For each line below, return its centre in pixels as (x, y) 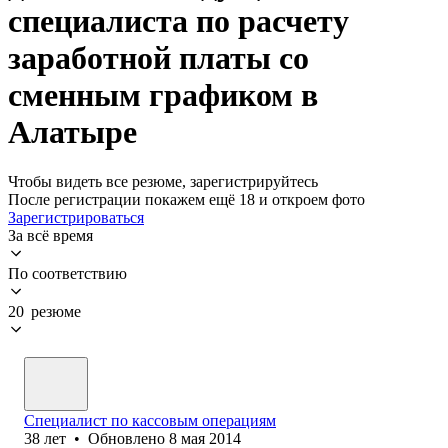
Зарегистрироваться (76, 217)
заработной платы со (158, 58)
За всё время (50, 235)
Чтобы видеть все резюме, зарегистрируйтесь (163, 181)
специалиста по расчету (178, 21)
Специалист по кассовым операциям (150, 420)
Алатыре (72, 132)
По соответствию (67, 273)
